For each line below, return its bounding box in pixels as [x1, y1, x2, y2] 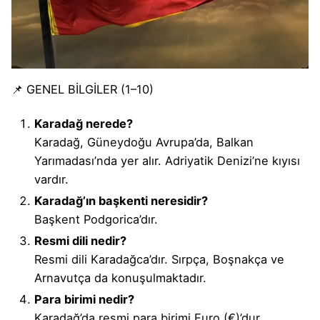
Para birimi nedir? [34, 292, 134, 307]
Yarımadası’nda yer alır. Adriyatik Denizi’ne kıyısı [34, 154, 300, 169]
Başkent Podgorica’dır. [34, 212, 158, 227]
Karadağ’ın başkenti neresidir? [34, 194, 208, 209]
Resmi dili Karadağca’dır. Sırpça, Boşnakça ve [34, 252, 284, 267]
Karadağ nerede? [34, 116, 133, 131]
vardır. [34, 172, 69, 187]
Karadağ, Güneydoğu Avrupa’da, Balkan [34, 135, 254, 150]
